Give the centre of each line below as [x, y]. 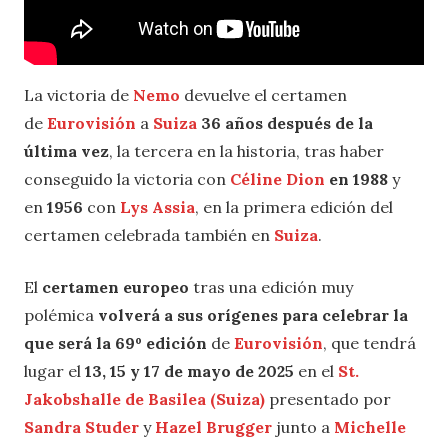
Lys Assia [157, 206]
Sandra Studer [81, 426]
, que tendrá [369, 342]
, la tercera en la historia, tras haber [246, 150]
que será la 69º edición [115, 342]
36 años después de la [285, 122]
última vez [66, 150]
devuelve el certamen [263, 94]
